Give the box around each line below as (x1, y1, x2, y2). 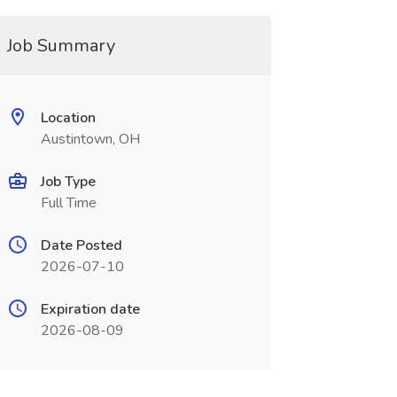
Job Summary (6, 34, 115, 58)
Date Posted (40, 236, 122, 255)
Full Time (40, 193, 97, 213)
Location (40, 108, 96, 128)
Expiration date (40, 300, 140, 319)
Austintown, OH (40, 129, 140, 149)
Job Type (40, 172, 96, 191)
